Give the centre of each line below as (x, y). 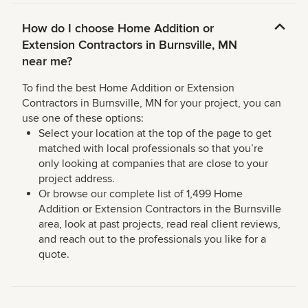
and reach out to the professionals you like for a (152, 240)
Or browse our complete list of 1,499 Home (141, 194)
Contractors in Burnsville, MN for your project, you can (152, 103)
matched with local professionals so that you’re (151, 149)
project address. (77, 179)
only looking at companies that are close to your (153, 164)
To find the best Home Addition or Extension (128, 88)
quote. (54, 255)
